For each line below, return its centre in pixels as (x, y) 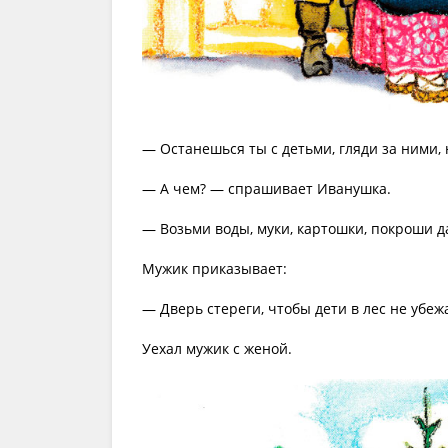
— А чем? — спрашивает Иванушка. (266, 189)
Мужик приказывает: (214, 269)
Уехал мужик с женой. (217, 349)
